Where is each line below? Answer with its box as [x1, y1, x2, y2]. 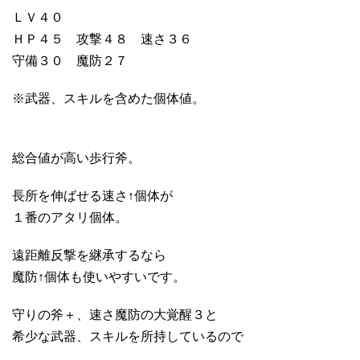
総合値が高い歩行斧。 [12, 150, 141, 165]
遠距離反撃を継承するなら [12, 247, 166, 262]
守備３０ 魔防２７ [12, 53, 128, 67]
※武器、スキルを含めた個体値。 [12, 91, 205, 105]
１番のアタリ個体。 [12, 210, 128, 224]
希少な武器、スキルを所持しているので [12, 329, 243, 343]
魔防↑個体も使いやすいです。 [12, 269, 186, 284]
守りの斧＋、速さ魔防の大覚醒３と [12, 307, 218, 321]
